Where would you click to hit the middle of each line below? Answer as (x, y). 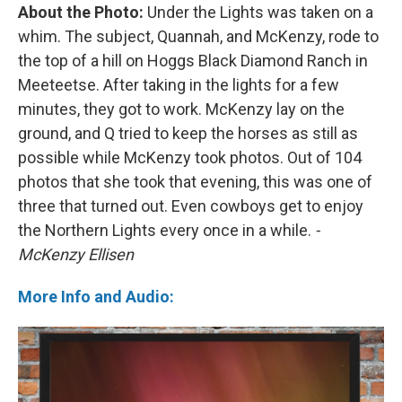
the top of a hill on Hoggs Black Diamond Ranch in (193, 60)
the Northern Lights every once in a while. (166, 230)
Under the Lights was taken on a (260, 12)
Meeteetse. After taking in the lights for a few (179, 84)
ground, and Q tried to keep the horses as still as (188, 133)
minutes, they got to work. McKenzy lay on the (181, 109)
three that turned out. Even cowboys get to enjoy (191, 205)
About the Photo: (83, 12)
